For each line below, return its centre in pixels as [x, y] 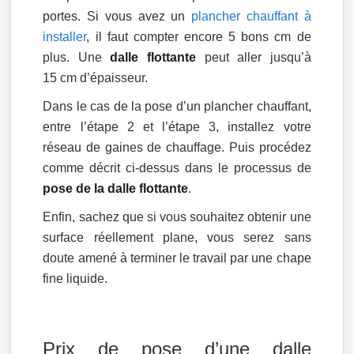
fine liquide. [75, 278]
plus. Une [77, 57]
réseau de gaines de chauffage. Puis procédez [177, 147]
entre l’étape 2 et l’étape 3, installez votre [177, 126]
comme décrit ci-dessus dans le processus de [177, 168]
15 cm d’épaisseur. [96, 77]
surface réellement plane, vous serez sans [177, 237]
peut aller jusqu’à [254, 57]
